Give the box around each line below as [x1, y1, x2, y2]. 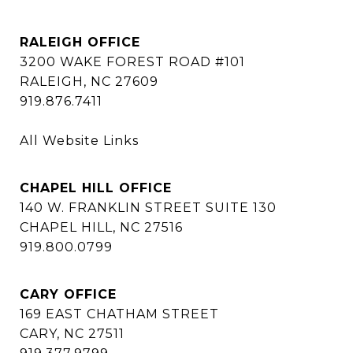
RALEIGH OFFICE [20, 35, 140, 50]
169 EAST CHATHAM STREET [20, 307, 219, 322]
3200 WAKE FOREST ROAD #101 [20, 54, 245, 70]
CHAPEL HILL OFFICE [20, 180, 172, 196]
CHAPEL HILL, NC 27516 [20, 220, 183, 236]
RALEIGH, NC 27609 [20, 74, 158, 90]
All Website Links [20, 133, 139, 149]
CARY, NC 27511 [20, 326, 124, 342]
